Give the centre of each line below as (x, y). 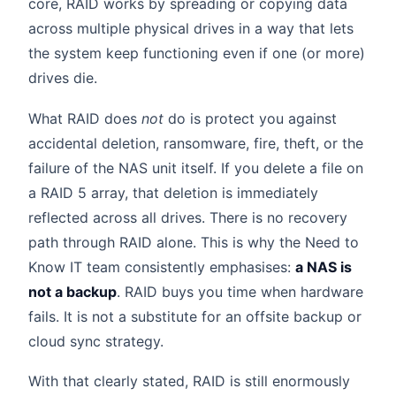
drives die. (63, 77)
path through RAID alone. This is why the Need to (194, 242)
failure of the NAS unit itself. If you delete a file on (196, 168)
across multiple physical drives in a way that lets (191, 28)
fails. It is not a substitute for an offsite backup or (195, 316)
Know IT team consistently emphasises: (162, 267)
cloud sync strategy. (96, 341)
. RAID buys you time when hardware (240, 291)
